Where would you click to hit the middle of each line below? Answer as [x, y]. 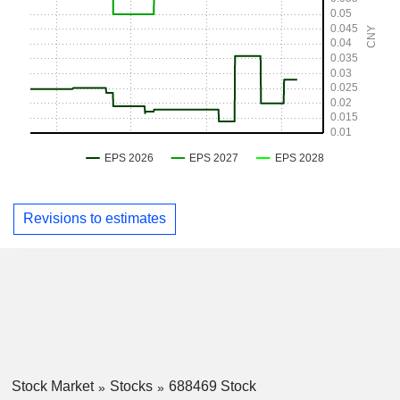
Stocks [131, 386]
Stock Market [52, 386]
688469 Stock [212, 386]
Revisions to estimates [95, 219]
